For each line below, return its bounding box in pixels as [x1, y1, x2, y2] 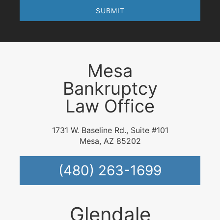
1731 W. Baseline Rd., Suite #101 [52, 125, 168, 136]
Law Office [65, 95, 155, 117]
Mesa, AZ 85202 [79, 136, 141, 146]
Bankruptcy [62, 78, 158, 100]
